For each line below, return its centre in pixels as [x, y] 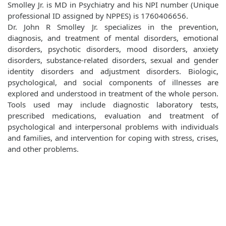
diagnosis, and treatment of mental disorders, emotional [113, 38]
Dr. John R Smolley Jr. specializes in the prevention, [113, 27]
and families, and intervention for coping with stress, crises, [113, 138]
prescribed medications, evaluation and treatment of [113, 116]
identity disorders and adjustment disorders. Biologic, [113, 71]
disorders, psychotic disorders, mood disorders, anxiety [113, 49]
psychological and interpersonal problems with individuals [113, 127]
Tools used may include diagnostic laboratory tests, [113, 105]
